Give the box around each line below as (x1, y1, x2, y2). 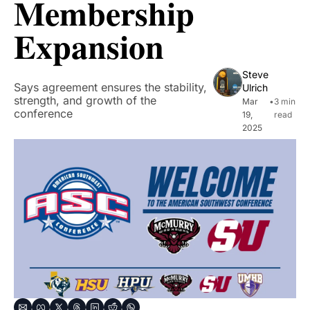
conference (14, 107, 73, 120)
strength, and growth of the (14, 93, 156, 107)
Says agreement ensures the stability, (14, 80, 207, 94)
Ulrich (242, 82, 268, 93)
